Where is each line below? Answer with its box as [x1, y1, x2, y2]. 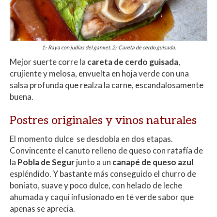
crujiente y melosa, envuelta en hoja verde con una [10, 68, 189, 78]
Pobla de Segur [17, 156, 75, 167]
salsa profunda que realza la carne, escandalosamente [10, 79, 203, 90]
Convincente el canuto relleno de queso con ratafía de [10, 145, 203, 155]
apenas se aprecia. [10, 203, 77, 214]
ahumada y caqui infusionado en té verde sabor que [10, 191, 194, 202]
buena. [10, 91, 33, 102]
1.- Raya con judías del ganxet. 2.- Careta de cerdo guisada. [41, 44, 176, 50]
